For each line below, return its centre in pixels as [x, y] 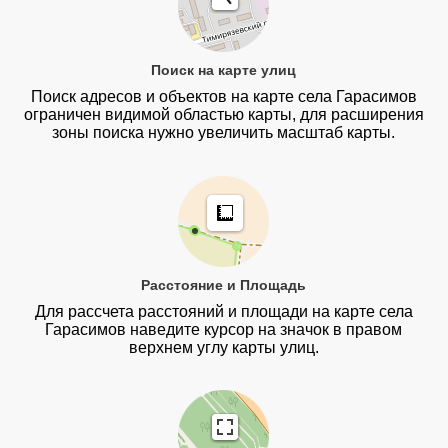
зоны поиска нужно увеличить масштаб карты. [224, 133]
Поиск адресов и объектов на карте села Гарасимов [223, 97]
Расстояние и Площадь [224, 284]
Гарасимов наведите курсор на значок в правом [224, 329]
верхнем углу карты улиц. [223, 347]
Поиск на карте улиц [224, 70]
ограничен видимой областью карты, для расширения [223, 115]
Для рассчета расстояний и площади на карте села [223, 311]
